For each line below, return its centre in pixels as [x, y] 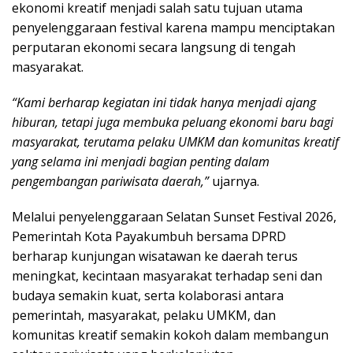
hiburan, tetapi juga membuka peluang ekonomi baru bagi [173, 123]
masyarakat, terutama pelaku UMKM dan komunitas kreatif [175, 142]
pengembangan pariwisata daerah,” [110, 182]
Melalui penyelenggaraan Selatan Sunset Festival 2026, [174, 217]
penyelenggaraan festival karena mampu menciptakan [173, 28]
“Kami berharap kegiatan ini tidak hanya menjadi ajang [164, 103]
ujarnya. [234, 182]
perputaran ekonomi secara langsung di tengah [154, 48]
